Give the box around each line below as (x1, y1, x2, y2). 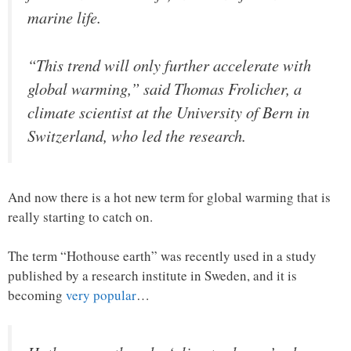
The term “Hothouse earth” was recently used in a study (8, 247, 317, 266)
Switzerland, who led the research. (27, 124, 246, 147)
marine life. (27, 6, 101, 29)
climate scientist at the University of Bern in (27, 100, 309, 123)
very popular (66, 286, 136, 305)
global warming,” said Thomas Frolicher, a (27, 77, 302, 100)
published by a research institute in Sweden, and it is (8, 266, 297, 285)
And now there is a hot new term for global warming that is (8, 187, 331, 206)
